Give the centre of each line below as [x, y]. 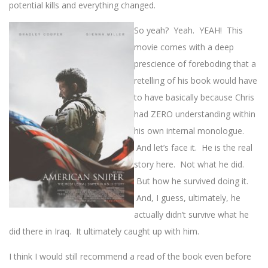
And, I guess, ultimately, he [187, 198]
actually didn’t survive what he [191, 215]
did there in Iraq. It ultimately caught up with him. [104, 232]
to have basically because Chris [194, 98]
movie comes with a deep [184, 47]
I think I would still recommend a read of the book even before [130, 257]
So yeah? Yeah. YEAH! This [188, 31]
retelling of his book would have [196, 81]
